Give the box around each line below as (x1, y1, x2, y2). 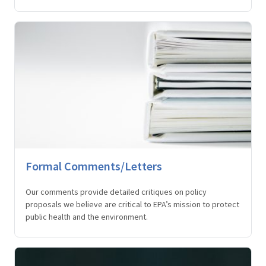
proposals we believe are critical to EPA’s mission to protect (26, 198, 239, 210)
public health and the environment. (26, 211, 148, 222)
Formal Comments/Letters (26, 158, 162, 173)
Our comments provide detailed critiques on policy (26, 186, 207, 197)
